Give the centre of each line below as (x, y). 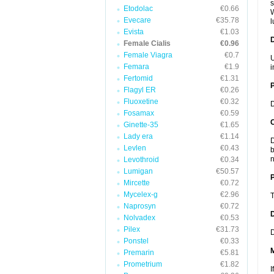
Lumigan (138, 171)
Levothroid (141, 160)
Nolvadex (139, 218)
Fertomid (138, 78)
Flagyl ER (140, 90)
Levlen (135, 148)
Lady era (138, 136)
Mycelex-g (141, 194)
